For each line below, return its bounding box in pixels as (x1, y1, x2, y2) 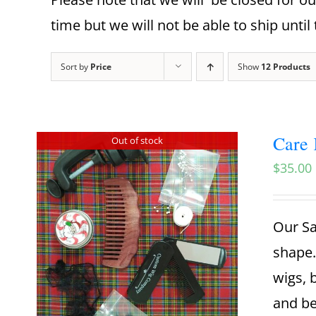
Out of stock (111, 133, 164, 147)
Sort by (61, 61, 90, 73)
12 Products (261, 61, 310, 73)
